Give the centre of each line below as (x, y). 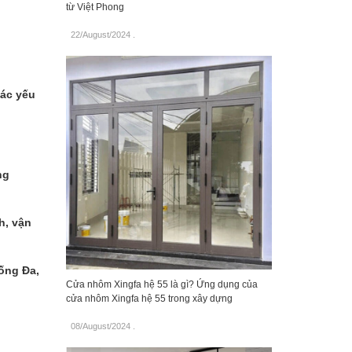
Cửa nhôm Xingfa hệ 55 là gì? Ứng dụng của (161, 285)
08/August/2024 (100, 326)
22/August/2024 (100, 34)
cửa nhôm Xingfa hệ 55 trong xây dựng (149, 299)
